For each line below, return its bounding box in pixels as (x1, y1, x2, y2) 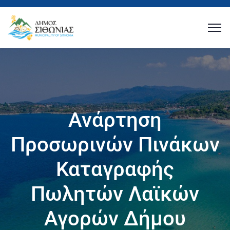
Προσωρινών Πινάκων (10, 132, 220, 157)
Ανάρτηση (68, 108, 162, 132)
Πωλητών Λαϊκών (31, 182, 199, 206)
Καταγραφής (56, 157, 174, 181)
